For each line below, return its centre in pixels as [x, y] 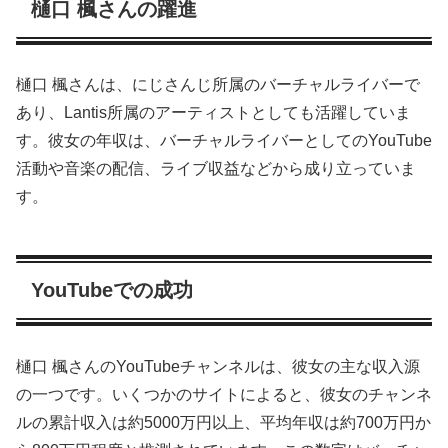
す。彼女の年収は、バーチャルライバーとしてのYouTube [224, 141]
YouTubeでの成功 [112, 290]
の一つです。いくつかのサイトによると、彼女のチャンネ [224, 394]
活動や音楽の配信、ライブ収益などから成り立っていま [216, 169]
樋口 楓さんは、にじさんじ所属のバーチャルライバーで [218, 85]
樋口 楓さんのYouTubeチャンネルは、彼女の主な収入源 [218, 366]
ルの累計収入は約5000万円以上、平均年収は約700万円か [223, 422]
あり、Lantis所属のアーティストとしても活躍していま [213, 113]
